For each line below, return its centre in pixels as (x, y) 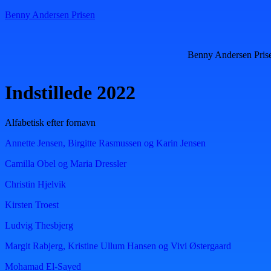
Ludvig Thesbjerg (39, 225)
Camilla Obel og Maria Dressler (66, 163)
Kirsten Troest (32, 204)
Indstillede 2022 (70, 93)
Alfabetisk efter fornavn (50, 122)
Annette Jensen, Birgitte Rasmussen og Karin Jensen (105, 143)
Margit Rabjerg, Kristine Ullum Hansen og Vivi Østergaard (118, 246)
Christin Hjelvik (35, 184)
